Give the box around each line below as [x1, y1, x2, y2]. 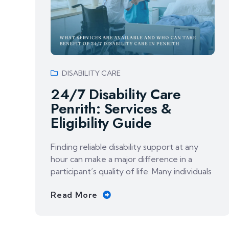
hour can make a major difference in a [51, 154, 192, 165]
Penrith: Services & [51, 98, 172, 120]
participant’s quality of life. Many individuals [51, 166, 212, 177]
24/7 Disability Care [51, 84, 180, 105]
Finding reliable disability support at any [51, 142, 198, 152]
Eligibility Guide [51, 112, 152, 134]
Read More [51, 190, 98, 200]
